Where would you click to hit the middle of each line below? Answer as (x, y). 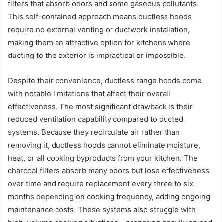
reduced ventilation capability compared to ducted (96, 119)
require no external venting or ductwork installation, (99, 29)
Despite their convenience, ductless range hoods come (105, 80)
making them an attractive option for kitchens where (99, 42)
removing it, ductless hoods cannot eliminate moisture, (104, 145)
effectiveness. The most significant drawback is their (100, 106)
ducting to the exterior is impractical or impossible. (97, 55)
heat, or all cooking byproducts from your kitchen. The (103, 158)
